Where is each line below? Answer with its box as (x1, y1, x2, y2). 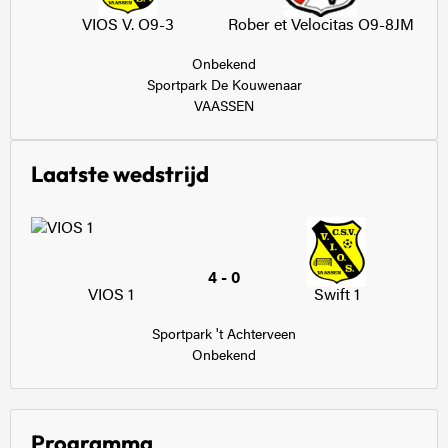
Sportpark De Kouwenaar (146, 80, 302, 94)
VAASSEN (194, 101, 254, 115)
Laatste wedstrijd (31, 160, 209, 188)
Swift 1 (313, 288, 360, 304)
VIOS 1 (88, 288, 135, 304)
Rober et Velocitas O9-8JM (227, 18, 414, 34)
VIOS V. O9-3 (81, 18, 174, 34)
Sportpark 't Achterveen (152, 329, 296, 343)
